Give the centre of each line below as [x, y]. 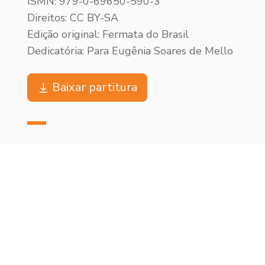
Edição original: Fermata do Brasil [108, 34]
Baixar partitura [95, 87]
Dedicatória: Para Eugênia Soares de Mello [130, 51]
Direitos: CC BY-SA [73, 17]
